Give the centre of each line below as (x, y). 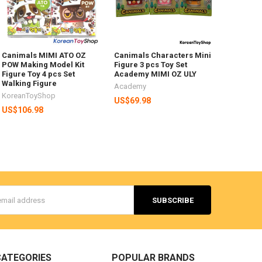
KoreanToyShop (29, 95)
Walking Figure (30, 83)
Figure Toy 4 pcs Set (39, 74)
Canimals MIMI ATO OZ (44, 55)
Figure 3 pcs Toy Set (151, 64)
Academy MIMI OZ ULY (156, 74)
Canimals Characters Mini (163, 55)
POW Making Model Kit (43, 64)
